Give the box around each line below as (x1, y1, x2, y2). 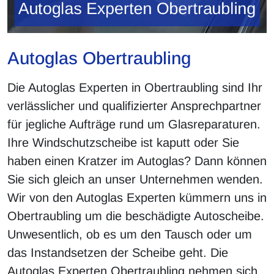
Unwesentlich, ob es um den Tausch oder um (7, 228, 252, 242)
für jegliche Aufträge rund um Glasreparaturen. (7, 117, 261, 131)
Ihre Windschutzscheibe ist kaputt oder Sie (7, 136, 239, 150)
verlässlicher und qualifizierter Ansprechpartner (7, 99, 261, 113)
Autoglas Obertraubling (7, 48, 191, 68)
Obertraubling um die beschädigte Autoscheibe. (7, 209, 264, 223)
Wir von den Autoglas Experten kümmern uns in (7, 191, 267, 205)
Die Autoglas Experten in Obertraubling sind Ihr (7, 81, 262, 95)
